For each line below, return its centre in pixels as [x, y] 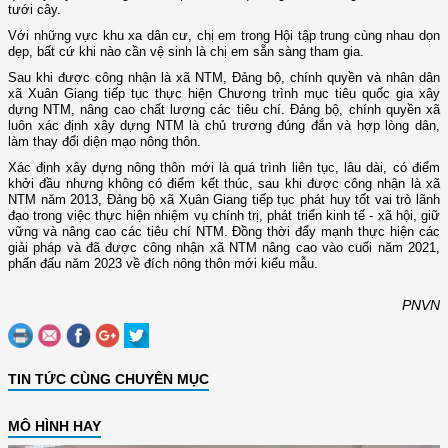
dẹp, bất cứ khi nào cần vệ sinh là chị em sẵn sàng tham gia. [186, 51]
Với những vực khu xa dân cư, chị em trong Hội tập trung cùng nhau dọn [224, 35]
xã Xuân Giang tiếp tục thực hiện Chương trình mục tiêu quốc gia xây [224, 93]
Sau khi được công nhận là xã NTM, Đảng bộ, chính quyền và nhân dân [224, 77]
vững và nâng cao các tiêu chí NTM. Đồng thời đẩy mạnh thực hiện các [224, 231]
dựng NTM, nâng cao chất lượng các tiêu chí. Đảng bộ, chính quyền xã [224, 109]
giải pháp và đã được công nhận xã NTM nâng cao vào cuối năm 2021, [224, 247]
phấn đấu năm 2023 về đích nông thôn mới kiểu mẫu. [163, 263]
